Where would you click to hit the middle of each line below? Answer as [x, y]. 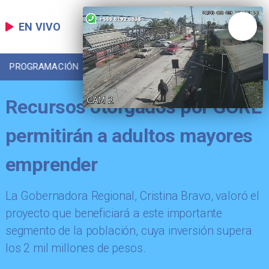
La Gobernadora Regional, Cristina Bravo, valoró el [132, 196]
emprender [51, 165]
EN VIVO [40, 26]
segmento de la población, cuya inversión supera [128, 231]
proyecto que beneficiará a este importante [114, 214]
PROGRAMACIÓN [44, 67]
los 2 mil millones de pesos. [75, 249]
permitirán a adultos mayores [129, 136]
